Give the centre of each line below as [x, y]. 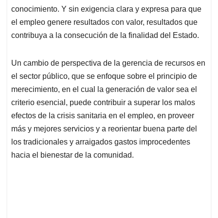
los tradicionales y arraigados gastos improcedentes [101, 142]
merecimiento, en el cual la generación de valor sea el [104, 90]
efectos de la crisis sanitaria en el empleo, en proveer [103, 116]
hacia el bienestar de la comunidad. [73, 155]
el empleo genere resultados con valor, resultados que [104, 22]
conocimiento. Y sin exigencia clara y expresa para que [106, 9]
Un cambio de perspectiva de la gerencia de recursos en [108, 63]
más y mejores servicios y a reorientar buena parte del [104, 129]
